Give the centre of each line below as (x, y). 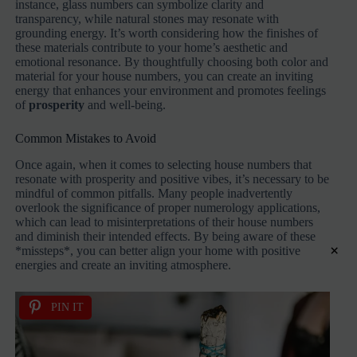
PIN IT (68, 307)
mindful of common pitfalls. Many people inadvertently (154, 193)
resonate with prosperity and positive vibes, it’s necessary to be (173, 178)
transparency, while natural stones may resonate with (147, 18)
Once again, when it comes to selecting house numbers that (164, 164)
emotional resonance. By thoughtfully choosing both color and (172, 61)
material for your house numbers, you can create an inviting (165, 76)
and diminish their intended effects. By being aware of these (166, 236)
